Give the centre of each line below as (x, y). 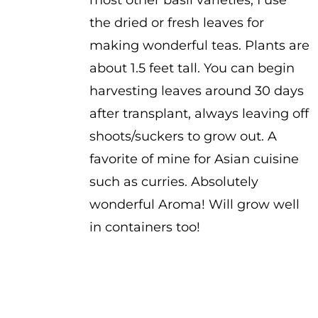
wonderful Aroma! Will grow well (194, 204)
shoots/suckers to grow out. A (183, 136)
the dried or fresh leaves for (176, 23)
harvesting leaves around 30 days (196, 91)
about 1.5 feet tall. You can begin (192, 68)
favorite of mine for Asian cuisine (194, 159)
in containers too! (144, 227)
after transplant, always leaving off (199, 114)
